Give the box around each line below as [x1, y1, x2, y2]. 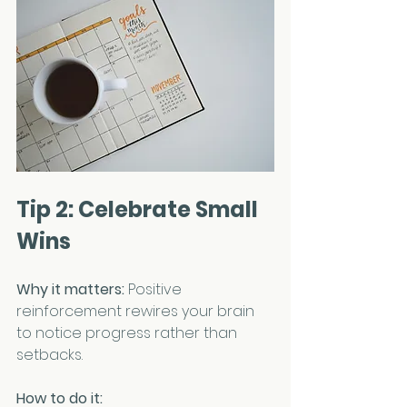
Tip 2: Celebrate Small [16, 194, 263, 224]
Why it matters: [16, 278, 124, 300]
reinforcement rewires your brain [16, 300, 258, 322]
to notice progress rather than [16, 322, 241, 343]
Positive [124, 278, 185, 300]
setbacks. [16, 343, 83, 365]
